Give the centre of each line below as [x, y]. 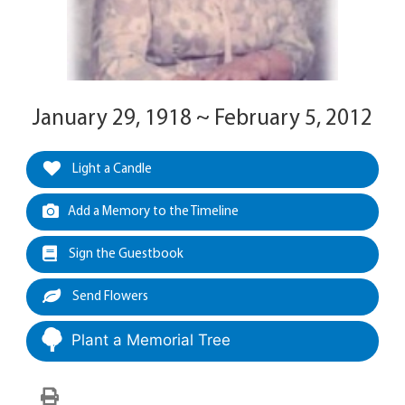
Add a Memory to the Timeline [153, 212]
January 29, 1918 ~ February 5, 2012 [202, 119]
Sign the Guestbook [125, 254]
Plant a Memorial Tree [151, 340]
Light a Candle [111, 170]
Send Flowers [109, 297]
